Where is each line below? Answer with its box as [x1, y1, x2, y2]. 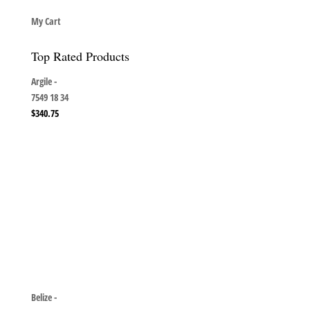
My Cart [30, 14, 61, 28]
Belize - [30, 290, 57, 304]
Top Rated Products [30, 47, 129, 64]
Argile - [30, 74, 57, 88]
